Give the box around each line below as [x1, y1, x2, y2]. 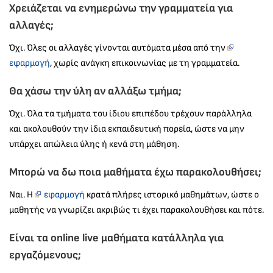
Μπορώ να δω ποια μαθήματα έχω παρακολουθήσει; [9, 166, 261, 179]
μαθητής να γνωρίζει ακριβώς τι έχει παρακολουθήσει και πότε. [9, 204, 264, 216]
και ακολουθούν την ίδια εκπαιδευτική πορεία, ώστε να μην [9, 123, 244, 135]
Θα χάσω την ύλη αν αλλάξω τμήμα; [9, 85, 182, 98]
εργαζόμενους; [9, 249, 81, 262]
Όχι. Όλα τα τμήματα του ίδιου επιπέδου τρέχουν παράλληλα [9, 108, 252, 120]
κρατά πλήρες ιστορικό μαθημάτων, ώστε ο [84, 189, 259, 201]
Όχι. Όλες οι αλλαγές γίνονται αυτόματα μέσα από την [9, 42, 227, 54]
